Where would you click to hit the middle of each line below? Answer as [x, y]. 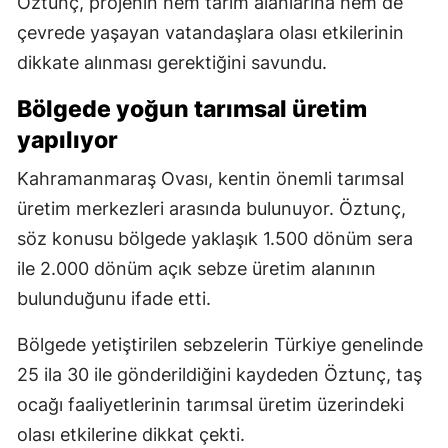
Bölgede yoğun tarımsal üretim [192, 109]
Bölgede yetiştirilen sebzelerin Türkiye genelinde [220, 345]
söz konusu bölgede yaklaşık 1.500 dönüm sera [215, 239]
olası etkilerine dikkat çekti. [131, 435]
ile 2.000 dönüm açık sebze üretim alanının [196, 269]
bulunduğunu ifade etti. [114, 299]
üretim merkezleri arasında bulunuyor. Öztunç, [211, 209]
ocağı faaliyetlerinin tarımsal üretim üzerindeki [210, 405]
